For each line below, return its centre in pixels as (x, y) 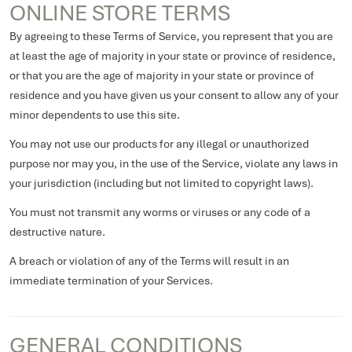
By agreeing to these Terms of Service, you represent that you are (171, 36)
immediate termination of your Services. (111, 280)
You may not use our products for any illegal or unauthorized (159, 144)
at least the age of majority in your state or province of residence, (172, 56)
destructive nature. (57, 232)
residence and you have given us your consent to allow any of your (174, 95)
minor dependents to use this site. (95, 115)
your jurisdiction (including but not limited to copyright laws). (161, 183)
